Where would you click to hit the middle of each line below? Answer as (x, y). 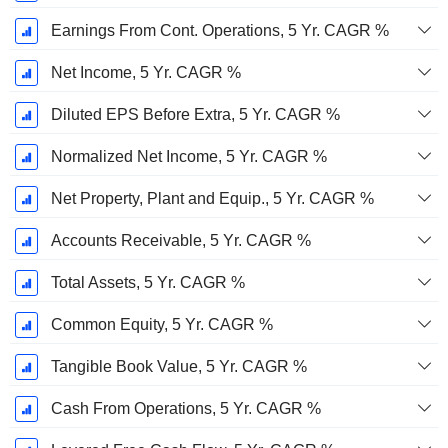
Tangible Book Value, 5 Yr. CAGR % (178, 367)
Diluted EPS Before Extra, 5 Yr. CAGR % (195, 115)
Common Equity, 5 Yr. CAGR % (161, 325)
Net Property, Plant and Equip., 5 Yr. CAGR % (212, 199)
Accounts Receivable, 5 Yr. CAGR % (180, 241)
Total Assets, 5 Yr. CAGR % (147, 283)
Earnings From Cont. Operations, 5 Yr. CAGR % (219, 31)
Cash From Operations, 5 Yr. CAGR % (185, 409)
